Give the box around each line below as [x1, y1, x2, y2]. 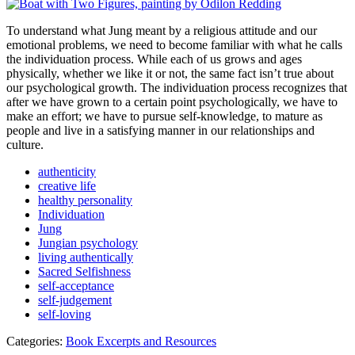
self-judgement [38, 293, 112, 307]
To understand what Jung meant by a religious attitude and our [6, 24, 317, 38]
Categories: [6, 334, 63, 349]
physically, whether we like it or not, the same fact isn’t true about [6, 67, 334, 81]
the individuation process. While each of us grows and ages [6, 52, 302, 67]
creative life [38, 179, 96, 193]
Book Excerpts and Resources [66, 334, 216, 349]
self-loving [38, 307, 91, 322]
